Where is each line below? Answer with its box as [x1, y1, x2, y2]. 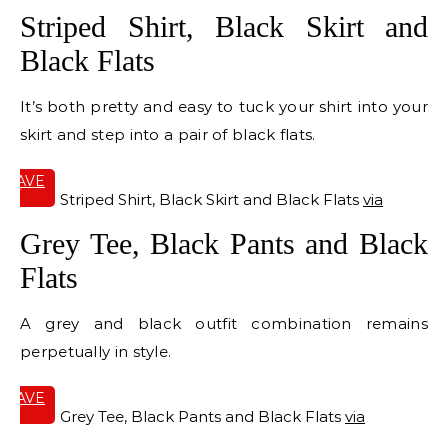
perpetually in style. [20, 342, 172, 362]
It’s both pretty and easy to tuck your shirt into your [20, 97, 428, 117]
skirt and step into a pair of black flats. [20, 125, 316, 145]
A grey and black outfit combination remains [20, 314, 428, 334]
